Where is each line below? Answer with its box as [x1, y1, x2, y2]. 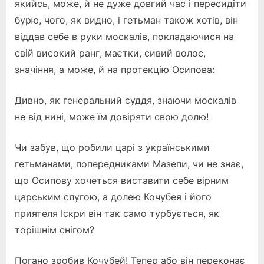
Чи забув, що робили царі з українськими [15, 141, 210, 153]
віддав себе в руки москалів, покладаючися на [15, 30, 234, 42]
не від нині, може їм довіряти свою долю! [15, 110, 209, 123]
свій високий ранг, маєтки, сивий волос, [15, 47, 206, 59]
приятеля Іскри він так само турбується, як [15, 207, 219, 219]
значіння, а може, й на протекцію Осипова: [15, 63, 214, 75]
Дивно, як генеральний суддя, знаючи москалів [15, 94, 236, 106]
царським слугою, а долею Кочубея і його [15, 190, 212, 203]
